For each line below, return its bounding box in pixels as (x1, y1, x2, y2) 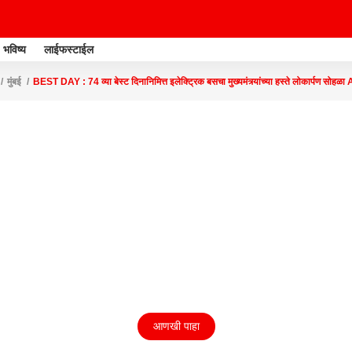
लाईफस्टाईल (44, 42, 93, 56)
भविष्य (3, 42, 26, 56)
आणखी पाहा (152, 320, 200, 332)
